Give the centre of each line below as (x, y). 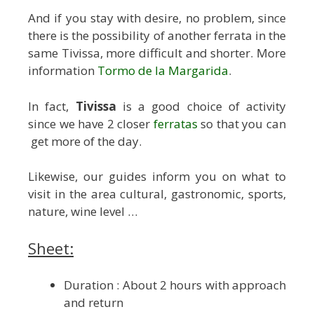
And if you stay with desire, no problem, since (157, 18)
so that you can (242, 123)
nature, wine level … (83, 212)
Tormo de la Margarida (163, 71)
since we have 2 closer (91, 123)
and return (94, 303)
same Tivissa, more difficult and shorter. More (157, 53)
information (63, 71)
